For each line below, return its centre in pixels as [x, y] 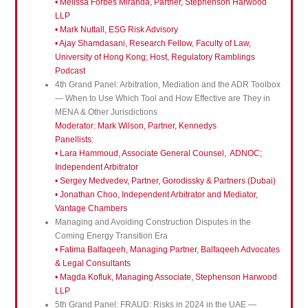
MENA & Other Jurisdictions [106, 112]
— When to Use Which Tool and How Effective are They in [162, 99]
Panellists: [74, 140]
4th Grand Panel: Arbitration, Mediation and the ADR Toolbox [167, 85]
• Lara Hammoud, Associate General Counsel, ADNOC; [158, 154]
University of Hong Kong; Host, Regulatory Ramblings [155, 57]
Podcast [70, 71]
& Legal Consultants [92, 264]
